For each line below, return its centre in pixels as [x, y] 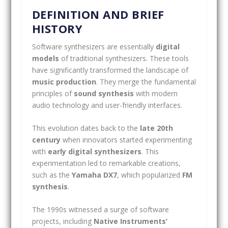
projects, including [63, 221]
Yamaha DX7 [94, 175]
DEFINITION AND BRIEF [98, 14]
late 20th [156, 128]
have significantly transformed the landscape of [110, 70]
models [45, 58]
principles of [53, 93]
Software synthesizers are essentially [94, 46]
